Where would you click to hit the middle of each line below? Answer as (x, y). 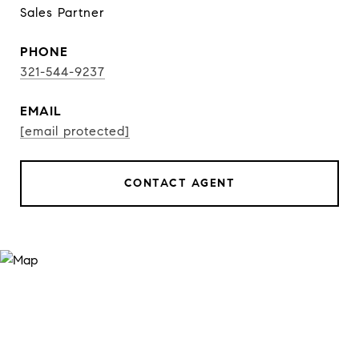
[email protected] (75, 131)
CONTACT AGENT (179, 183)
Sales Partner (63, 12)
